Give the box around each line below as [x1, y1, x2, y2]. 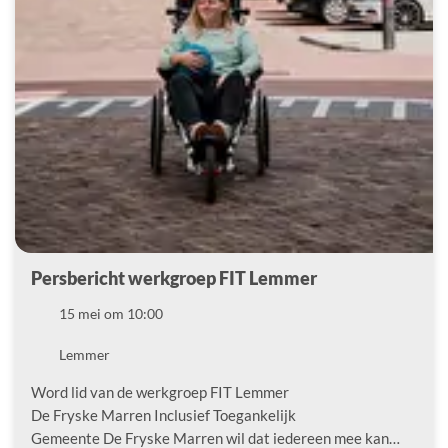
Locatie [30, 344, 75, 362]
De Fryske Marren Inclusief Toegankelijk [31, 405, 296, 424]
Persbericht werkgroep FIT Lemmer [31, 266, 317, 289]
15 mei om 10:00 [59, 304, 163, 322]
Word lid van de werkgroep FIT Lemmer [31, 382, 289, 401]
